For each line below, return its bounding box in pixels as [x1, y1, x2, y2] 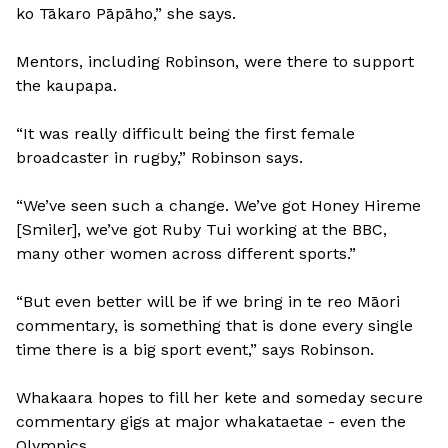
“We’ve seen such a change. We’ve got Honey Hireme [16, 195, 421, 215]
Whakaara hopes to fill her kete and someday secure [16, 387, 423, 407]
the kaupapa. [16, 75, 117, 95]
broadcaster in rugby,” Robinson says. [16, 147, 303, 167]
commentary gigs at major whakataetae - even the [16, 411, 406, 431]
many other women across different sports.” [16, 243, 356, 263]
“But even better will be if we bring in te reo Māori [16, 291, 400, 311]
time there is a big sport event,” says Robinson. [16, 339, 374, 359]
